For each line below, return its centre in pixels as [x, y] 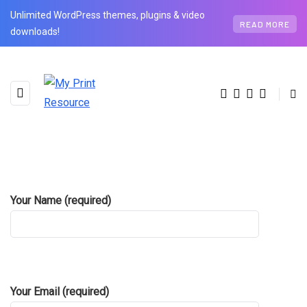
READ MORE [265, 24]
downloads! [35, 32]
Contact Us [153, 220]
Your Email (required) [60, 292]
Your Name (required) [61, 200]
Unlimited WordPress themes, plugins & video [108, 15]
